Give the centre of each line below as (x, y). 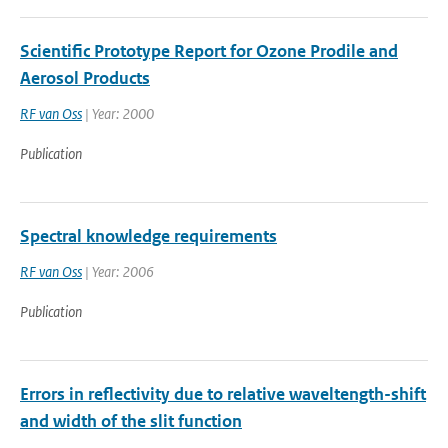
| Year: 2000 (118, 113)
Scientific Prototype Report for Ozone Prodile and (209, 51)
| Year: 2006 (118, 271)
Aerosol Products (85, 78)
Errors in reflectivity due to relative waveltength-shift (223, 394)
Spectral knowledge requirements (148, 236)
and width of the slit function (131, 421)
